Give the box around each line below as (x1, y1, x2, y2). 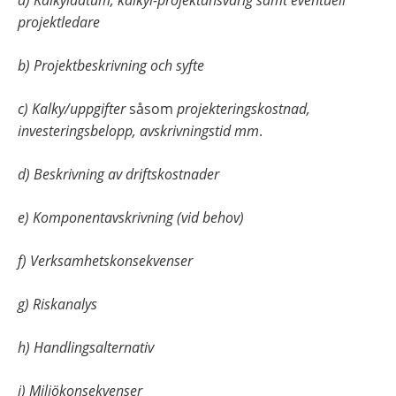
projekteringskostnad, (177, 99, 310, 119)
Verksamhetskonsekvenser (30, 251, 193, 271)
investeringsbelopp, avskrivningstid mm (18, 121, 259, 141)
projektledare (18, 12, 100, 33)
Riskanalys (33, 294, 97, 315)
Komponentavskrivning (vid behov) (33, 208, 244, 228)
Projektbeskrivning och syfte (34, 56, 204, 76)
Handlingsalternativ (34, 338, 154, 358)
